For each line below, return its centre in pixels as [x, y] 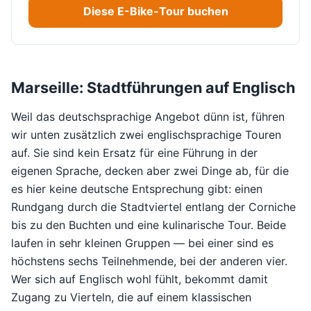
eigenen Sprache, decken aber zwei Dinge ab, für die [150, 170]
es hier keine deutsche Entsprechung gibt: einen [137, 188]
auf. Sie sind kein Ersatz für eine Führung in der [134, 152]
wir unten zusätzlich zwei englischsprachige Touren [146, 134]
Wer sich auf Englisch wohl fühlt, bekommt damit [140, 279]
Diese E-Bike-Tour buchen [155, 11]
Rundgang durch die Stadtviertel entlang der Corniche [153, 207]
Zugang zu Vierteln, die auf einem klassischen [131, 297]
